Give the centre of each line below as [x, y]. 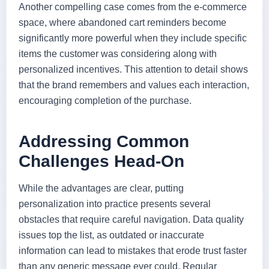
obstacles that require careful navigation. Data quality [131, 219]
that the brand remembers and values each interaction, [134, 85]
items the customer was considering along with [118, 53]
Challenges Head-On [101, 161]
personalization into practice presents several [115, 204]
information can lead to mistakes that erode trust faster [133, 250]
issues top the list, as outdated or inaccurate [111, 235]
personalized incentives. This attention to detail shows [133, 69]
